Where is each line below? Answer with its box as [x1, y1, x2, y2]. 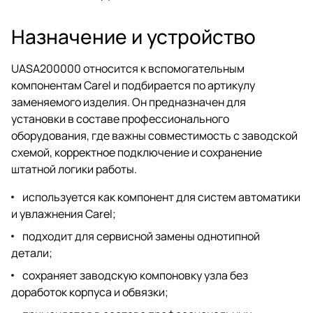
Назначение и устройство [11, 22, 256, 50]
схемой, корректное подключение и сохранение [11, 144, 262, 160]
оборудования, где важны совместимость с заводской [11, 127, 298, 143]
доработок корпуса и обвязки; [11, 284, 168, 300]
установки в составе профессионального [11, 110, 229, 126]
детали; [11, 245, 52, 261]
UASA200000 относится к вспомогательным [11, 60, 245, 76]
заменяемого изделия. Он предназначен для [11, 94, 246, 110]
